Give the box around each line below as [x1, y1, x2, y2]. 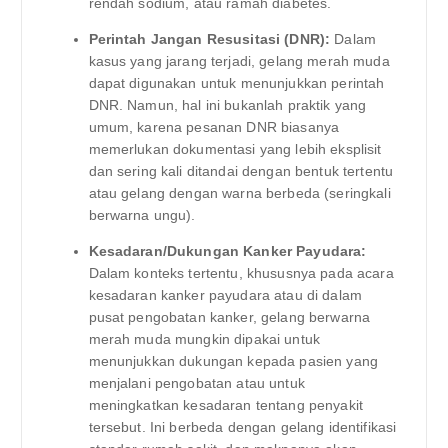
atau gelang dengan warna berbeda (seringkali [88, 185, 391, 202]
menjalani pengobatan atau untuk [88, 375, 305, 392]
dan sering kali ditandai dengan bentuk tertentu [88, 163, 394, 180]
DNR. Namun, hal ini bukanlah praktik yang [88, 97, 367, 114]
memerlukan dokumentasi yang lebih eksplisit [88, 141, 382, 158]
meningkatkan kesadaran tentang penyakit [88, 397, 363, 414]
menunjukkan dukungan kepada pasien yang [88, 353, 378, 370]
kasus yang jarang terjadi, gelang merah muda [88, 53, 390, 70]
